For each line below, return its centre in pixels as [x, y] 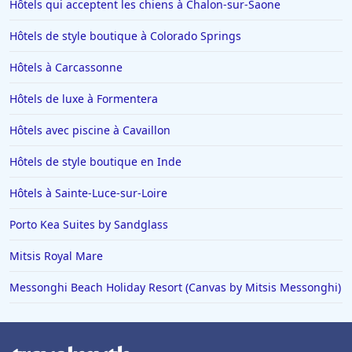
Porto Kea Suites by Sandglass [89, 225]
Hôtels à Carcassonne [66, 68]
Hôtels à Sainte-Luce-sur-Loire [88, 193]
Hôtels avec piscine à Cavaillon [90, 130]
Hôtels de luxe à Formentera [84, 99]
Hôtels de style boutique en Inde [95, 162]
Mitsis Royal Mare [56, 256]
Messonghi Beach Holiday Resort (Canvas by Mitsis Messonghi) [175, 288]
